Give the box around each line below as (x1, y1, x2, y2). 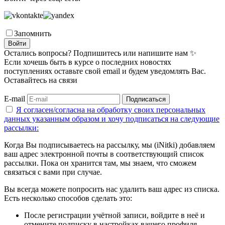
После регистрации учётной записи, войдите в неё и (24, 210, 205, 219)
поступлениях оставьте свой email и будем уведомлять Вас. (4, 66, 206, 75)
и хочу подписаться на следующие (99, 114, 219, 123)
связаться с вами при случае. (4, 167, 102, 176)
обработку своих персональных (97, 105, 205, 114)
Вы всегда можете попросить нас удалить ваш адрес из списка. (4, 184, 219, 193)
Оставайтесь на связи (4, 75, 77, 84)
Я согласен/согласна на (16, 105, 97, 114)
